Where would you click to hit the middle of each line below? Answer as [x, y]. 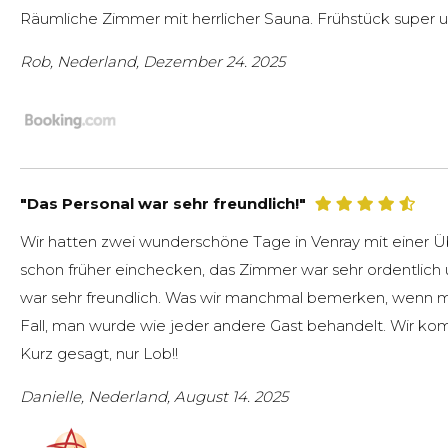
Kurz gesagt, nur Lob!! [99, 354]
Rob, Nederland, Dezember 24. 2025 [152, 61]
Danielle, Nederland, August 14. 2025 [154, 397]
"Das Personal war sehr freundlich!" [163, 204]
